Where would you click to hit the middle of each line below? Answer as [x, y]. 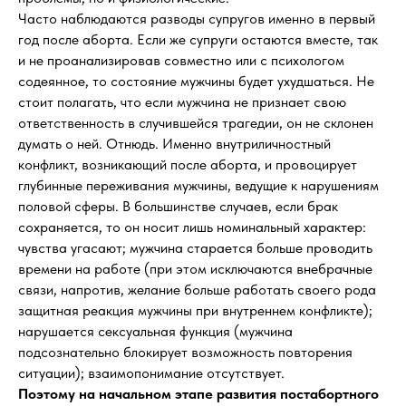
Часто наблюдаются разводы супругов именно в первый [197, 19]
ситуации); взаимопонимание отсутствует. [151, 373]
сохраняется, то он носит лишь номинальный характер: [192, 227]
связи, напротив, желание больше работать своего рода [197, 290]
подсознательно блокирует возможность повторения [185, 352]
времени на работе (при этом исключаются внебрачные [195, 269]
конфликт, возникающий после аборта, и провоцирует [188, 164]
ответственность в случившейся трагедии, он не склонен [196, 123]
